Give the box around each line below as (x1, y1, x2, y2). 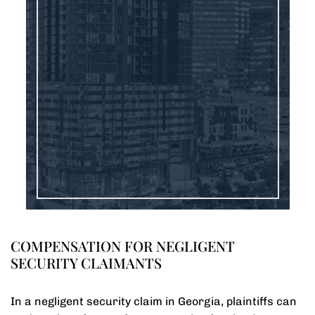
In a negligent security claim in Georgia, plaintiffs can (11, 295, 297, 308)
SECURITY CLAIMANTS (11, 253, 162, 272)
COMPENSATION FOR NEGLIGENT (11, 236, 235, 255)
